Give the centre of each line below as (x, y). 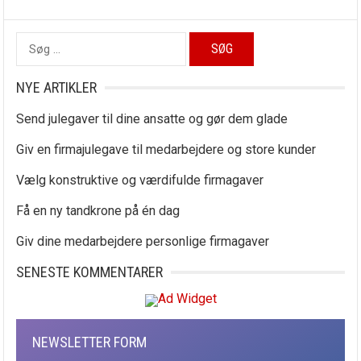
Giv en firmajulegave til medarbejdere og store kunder (166, 149)
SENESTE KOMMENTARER (90, 272)
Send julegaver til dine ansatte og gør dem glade (152, 119)
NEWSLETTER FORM (90, 342)
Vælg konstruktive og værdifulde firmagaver (140, 180)
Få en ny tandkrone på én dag (98, 211)
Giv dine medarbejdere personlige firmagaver (143, 241)
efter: (31, 64)
